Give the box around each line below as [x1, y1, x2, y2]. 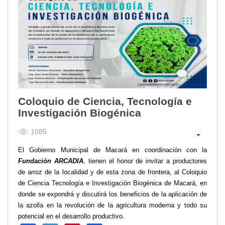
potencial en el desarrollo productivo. [18, 212, 125, 220]
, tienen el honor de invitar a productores [83, 157, 207, 165]
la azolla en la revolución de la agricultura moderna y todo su [18, 201, 207, 209]
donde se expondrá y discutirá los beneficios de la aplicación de [18, 190, 207, 198]
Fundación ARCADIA [18, 157, 83, 165]
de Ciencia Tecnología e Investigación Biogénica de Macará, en [18, 179, 207, 187]
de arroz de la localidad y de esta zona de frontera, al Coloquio [18, 168, 207, 176]
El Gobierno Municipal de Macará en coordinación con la [18, 146, 207, 154]
